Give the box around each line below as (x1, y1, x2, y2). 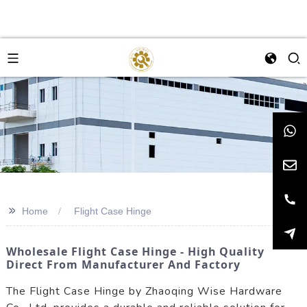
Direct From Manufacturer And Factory (5, 257, 241, 272)
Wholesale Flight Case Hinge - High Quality (5, 244, 265, 259)
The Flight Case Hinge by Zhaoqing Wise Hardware (5, 283, 282, 299)
